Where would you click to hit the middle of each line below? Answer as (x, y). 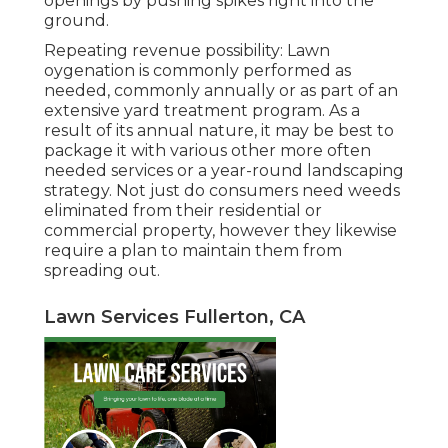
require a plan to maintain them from (193, 251)
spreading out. (102, 271)
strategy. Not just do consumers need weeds (222, 191)
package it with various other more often (207, 151)
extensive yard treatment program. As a (202, 111)
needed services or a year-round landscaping (224, 171)
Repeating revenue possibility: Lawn (187, 51)
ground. (76, 21)
